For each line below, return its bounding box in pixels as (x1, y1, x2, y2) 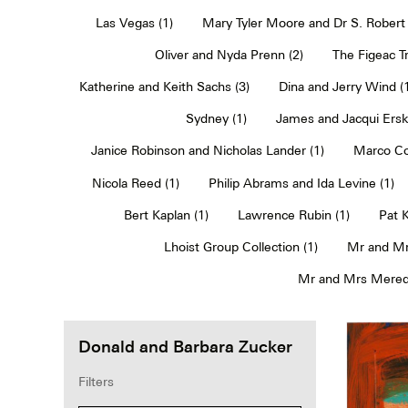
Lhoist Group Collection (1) (164, 239, 318, 254)
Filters (78, 373, 114, 389)
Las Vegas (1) (95, 15, 173, 30)
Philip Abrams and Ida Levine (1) (208, 175, 394, 190)
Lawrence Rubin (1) (238, 207, 350, 222)
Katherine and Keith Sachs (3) (79, 78, 250, 94)
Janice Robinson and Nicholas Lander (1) (90, 142, 324, 158)
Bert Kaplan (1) (124, 207, 209, 222)
